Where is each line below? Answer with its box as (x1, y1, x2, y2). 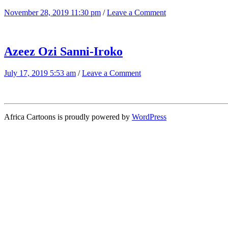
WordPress (132, 112, 166, 121)
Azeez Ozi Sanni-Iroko (4, 44, 123, 58)
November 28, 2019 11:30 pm (4, 8, 101, 17)
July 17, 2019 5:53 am (4, 68, 76, 77)
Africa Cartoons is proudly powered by (4, 112, 132, 121)
